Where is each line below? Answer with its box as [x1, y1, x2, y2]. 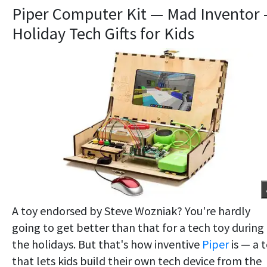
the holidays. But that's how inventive [12, 237, 202, 252]
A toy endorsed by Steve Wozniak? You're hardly [12, 203, 250, 219]
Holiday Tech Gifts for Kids [12, 23, 194, 45]
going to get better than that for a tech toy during [12, 220, 264, 235]
